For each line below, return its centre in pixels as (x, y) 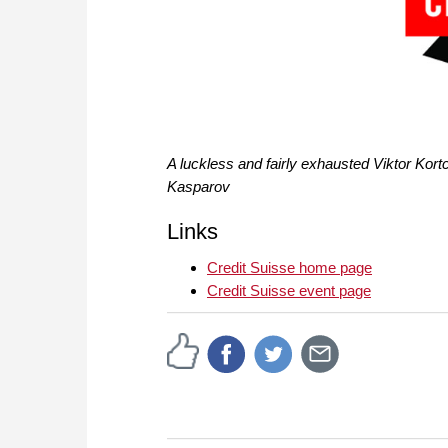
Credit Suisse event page (289, 290)
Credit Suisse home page (289, 267)
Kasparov (198, 186)
